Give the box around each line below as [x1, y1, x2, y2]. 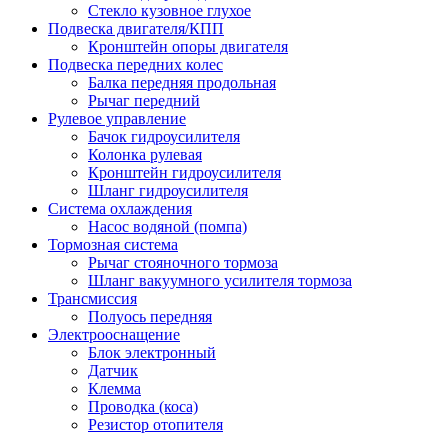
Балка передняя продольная [88, 73, 276, 91]
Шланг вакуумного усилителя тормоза [88, 271, 352, 289]
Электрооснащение [48, 325, 180, 343]
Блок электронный [88, 343, 216, 361]
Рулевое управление [48, 109, 186, 127]
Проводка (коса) [88, 397, 198, 415]
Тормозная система [48, 235, 178, 253]
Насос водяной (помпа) [88, 217, 247, 235]
